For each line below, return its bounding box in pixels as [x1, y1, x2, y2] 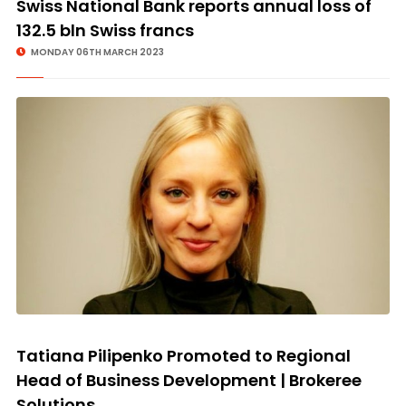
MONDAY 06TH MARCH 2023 [28, 45, 164, 59]
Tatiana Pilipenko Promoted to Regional [15, 344, 351, 367]
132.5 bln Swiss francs [15, 19, 194, 42]
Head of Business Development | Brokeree [15, 369, 362, 391]
